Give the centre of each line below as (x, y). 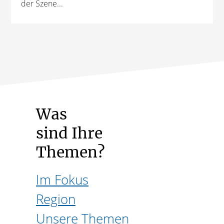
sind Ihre (69, 133)
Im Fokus (62, 180)
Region (56, 199)
